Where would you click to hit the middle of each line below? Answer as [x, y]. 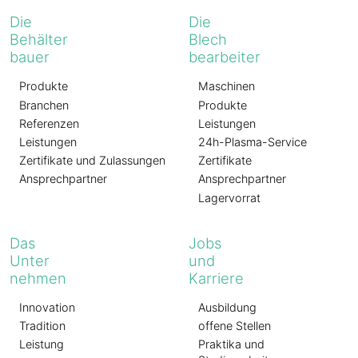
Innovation [47, 307]
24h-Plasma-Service [253, 142]
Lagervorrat [229, 197]
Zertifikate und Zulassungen [92, 161]
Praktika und [231, 344]
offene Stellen [235, 325]
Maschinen [227, 86]
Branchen [44, 105]
